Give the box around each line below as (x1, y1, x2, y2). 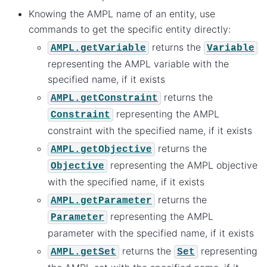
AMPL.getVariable (51, 42, 146, 54)
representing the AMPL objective (107, 159, 257, 171)
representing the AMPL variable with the (48, 57, 229, 70)
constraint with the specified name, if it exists (48, 124, 252, 136)
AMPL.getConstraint (51, 92, 158, 104)
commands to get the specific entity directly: (29, 23, 231, 35)
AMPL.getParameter (51, 195, 152, 206)
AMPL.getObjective (51, 144, 152, 155)
